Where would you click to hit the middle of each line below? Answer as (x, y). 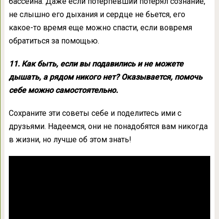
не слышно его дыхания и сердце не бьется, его (97, 14)
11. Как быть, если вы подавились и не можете (96, 64)
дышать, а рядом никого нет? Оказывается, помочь (105, 77)
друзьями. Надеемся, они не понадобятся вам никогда (108, 126)
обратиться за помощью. (54, 41)
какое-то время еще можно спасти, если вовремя (100, 27)
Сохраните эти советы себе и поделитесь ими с (95, 113)
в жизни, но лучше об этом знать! (70, 139)
